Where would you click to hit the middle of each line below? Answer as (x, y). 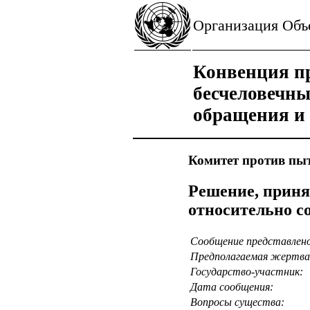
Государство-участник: (247, 271)
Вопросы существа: (237, 302)
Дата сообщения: (232, 286)
